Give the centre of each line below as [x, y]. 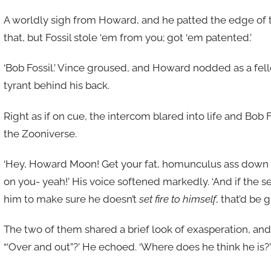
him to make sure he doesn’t [71, 199]
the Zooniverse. [40, 133]
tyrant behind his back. [56, 86]
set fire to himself [177, 199]
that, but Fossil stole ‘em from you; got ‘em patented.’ [127, 38]
